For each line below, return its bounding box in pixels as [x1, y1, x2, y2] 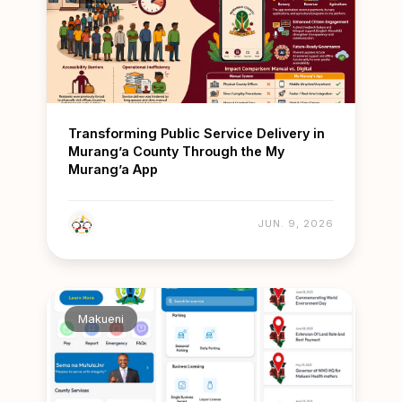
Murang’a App [68, 161, 158, 177]
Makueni [78, 311, 124, 326]
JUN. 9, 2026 [258, 217, 334, 231]
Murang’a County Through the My [68, 143, 284, 159]
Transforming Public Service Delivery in [68, 125, 325, 141]
